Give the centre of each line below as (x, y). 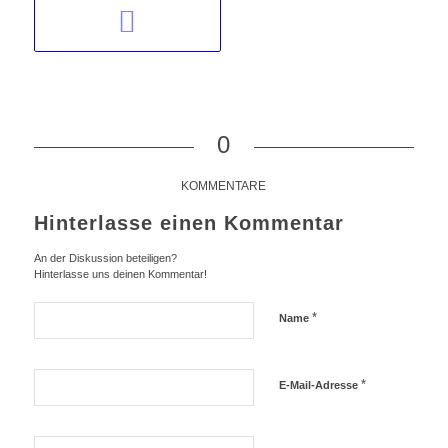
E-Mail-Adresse (319, 384)
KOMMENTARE (224, 185)
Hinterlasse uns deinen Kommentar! (120, 273)
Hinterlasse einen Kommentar (188, 222)
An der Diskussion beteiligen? (105, 257)
